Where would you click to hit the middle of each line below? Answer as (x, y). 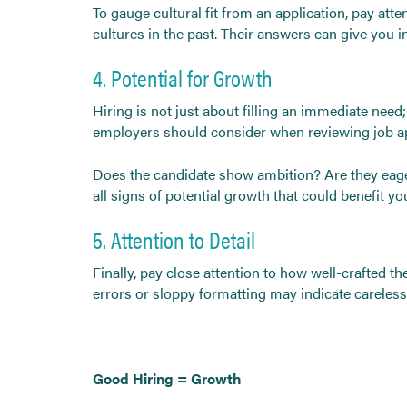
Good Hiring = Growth (167, 378)
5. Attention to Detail (174, 239)
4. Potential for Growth (182, 77)
